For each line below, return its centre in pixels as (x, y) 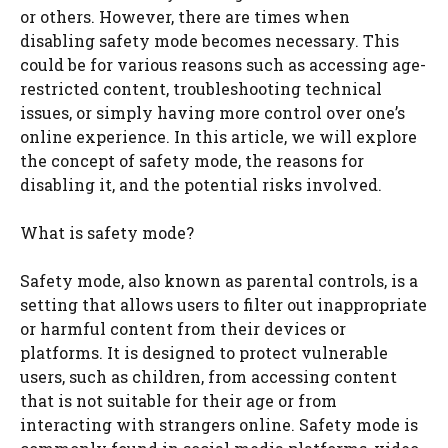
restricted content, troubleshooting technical (201, 88)
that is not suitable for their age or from (178, 400)
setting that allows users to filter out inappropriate (223, 304)
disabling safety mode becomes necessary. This (209, 40)
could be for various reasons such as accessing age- (223, 64)
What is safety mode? (107, 232)
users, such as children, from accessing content (208, 376)
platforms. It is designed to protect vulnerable (204, 352)
